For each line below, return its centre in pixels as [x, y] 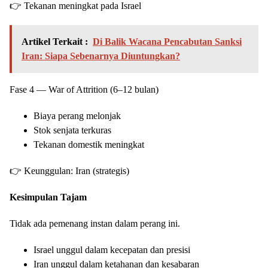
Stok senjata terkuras [72, 130]
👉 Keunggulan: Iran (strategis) [69, 171]
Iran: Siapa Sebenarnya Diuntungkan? [101, 56]
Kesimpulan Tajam [48, 197]
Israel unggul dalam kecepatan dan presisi [112, 250]
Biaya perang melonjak [77, 116]
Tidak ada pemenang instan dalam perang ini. [95, 224]
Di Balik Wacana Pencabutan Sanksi [167, 42]
